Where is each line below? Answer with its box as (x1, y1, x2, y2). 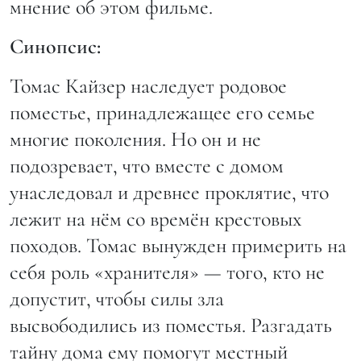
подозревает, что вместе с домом (10, 153, 284, 179)
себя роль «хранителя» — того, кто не (10, 259, 325, 285)
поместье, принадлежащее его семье (10, 100, 315, 126)
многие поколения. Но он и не (10, 127, 261, 152)
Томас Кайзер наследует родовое (10, 73, 287, 99)
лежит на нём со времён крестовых (10, 206, 301, 232)
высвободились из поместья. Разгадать (10, 313, 332, 338)
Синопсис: (10, 34, 101, 60)
